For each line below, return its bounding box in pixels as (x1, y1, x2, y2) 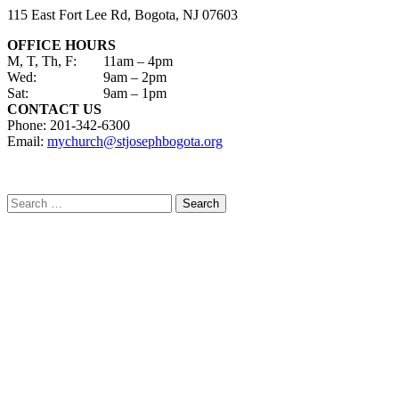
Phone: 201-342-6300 (7, 117, 130, 133)
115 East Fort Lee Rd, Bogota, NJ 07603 (7, 6, 238, 22)
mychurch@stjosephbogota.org (47, 133, 223, 149)
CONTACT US (7, 101, 102, 117)
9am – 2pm (103, 69, 167, 85)
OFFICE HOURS (7, 37, 116, 53)
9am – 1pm (103, 85, 167, 101)
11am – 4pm (103, 53, 173, 69)
